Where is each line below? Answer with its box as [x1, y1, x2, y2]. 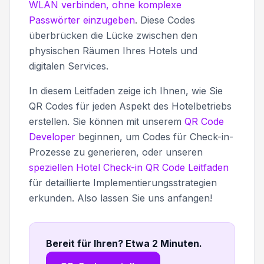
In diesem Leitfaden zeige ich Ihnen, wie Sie [29, 84, 223, 97]
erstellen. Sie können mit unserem [29, 115, 184, 127]
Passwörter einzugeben [29, 14, 135, 26]
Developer [29, 130, 75, 143]
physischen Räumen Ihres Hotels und [29, 44, 197, 57]
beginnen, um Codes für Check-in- [75, 130, 233, 143]
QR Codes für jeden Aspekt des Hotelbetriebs [29, 100, 232, 112]
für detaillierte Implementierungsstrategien [29, 176, 217, 189]
